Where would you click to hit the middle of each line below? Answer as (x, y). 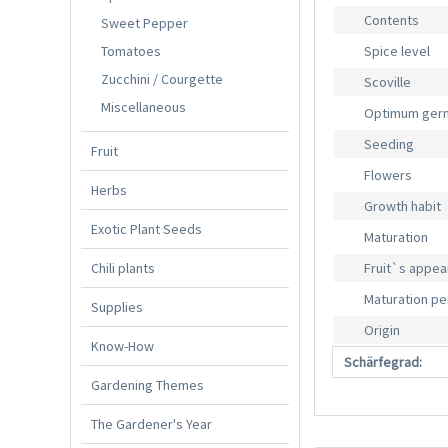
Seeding (389, 144)
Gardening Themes (147, 384)
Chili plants (123, 267)
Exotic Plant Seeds (146, 228)
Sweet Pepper (144, 22)
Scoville (388, 82)
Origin (382, 330)
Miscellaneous (143, 106)
